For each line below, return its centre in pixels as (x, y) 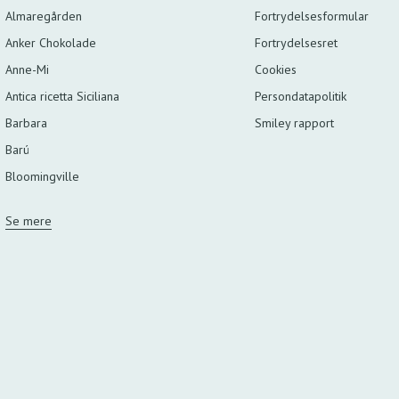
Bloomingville (42, 176)
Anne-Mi (27, 69)
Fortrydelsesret (296, 42)
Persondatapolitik (300, 96)
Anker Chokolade (50, 42)
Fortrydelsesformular (311, 16)
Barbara (26, 122)
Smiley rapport (294, 122)
